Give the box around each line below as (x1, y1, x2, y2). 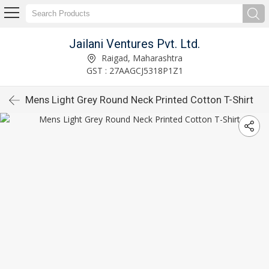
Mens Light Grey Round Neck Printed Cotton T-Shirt (25, 94, 253, 106)
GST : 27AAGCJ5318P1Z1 (86, 64, 183, 76)
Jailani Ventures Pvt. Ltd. (69, 36, 200, 51)
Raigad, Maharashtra (98, 52, 183, 64)
